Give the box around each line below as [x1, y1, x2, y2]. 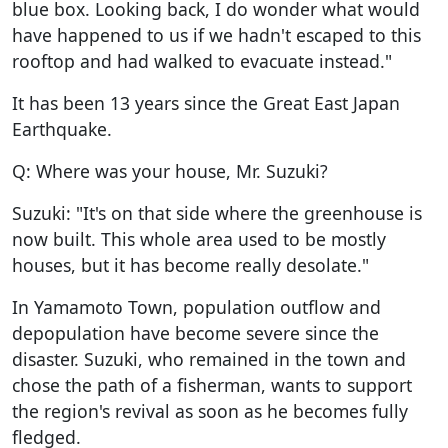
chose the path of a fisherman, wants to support [12, 372, 412, 397]
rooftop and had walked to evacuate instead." [12, 48, 392, 73]
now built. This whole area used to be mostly [12, 226, 386, 251]
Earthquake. [12, 116, 112, 141]
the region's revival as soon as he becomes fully [12, 398, 408, 423]
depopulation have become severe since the [12, 320, 379, 345]
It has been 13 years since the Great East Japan [12, 90, 400, 115]
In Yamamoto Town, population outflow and [12, 294, 381, 319]
